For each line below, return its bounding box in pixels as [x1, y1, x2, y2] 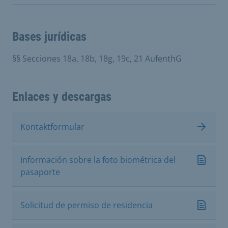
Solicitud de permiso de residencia [20, 199, 153, 211]
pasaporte [20, 166, 60, 178]
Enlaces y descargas [12, 90, 111, 104]
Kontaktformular [20, 121, 84, 132]
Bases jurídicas [12, 30, 87, 44]
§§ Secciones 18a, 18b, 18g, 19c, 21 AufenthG [12, 53, 182, 64]
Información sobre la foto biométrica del [20, 154, 176, 165]
